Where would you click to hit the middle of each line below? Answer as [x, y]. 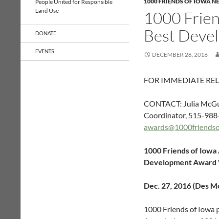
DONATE [46, 33]
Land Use [47, 11]
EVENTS [45, 51]
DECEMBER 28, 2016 [180, 55]
